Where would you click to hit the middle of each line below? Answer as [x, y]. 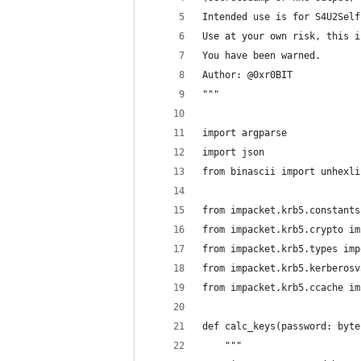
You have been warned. [261, 56]
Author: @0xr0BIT [247, 75]
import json [233, 152]
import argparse [245, 133]
